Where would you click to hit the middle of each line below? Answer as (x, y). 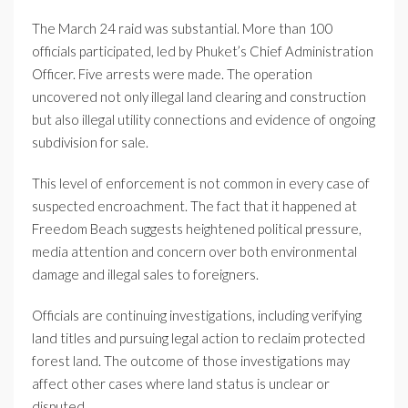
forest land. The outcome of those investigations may (191, 361)
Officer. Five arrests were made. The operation (172, 74)
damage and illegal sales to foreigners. (145, 275)
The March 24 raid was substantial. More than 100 (183, 29)
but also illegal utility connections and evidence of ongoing (204, 120)
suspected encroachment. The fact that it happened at (194, 206)
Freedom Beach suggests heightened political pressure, (197, 229)
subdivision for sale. (90, 143)
